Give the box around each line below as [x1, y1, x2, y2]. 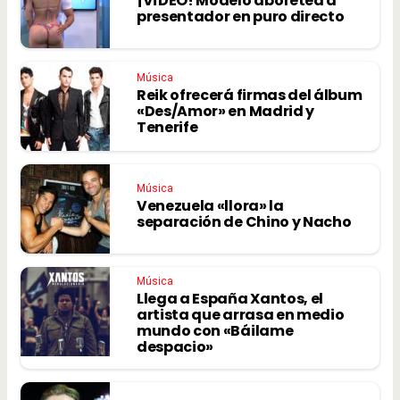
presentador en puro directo [137, 5, 345, 27]
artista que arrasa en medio [137, 304, 345, 325]
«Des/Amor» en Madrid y [137, 100, 314, 121]
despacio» [137, 336, 214, 357]
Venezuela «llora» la [137, 195, 284, 216]
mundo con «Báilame [137, 320, 294, 341]
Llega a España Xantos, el [137, 287, 323, 309]
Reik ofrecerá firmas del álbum [137, 84, 362, 105]
